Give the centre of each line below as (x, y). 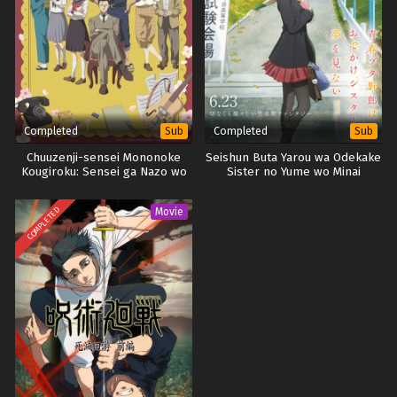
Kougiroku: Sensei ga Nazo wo (104, 172)
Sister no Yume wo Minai (293, 172)
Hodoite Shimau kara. (104, 187)
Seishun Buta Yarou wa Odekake (293, 158)
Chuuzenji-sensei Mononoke (104, 158)
